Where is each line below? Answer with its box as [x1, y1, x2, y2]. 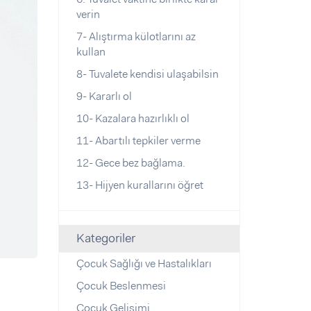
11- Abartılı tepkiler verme [76, 133, 201, 148]
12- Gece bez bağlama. [76, 155, 185, 170]
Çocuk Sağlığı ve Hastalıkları [76, 256, 212, 271]
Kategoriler [76, 230, 135, 246]
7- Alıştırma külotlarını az [76, 29, 196, 44]
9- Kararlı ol [76, 89, 132, 103]
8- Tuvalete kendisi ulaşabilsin [76, 67, 219, 81]
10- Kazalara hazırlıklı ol [76, 111, 190, 126]
